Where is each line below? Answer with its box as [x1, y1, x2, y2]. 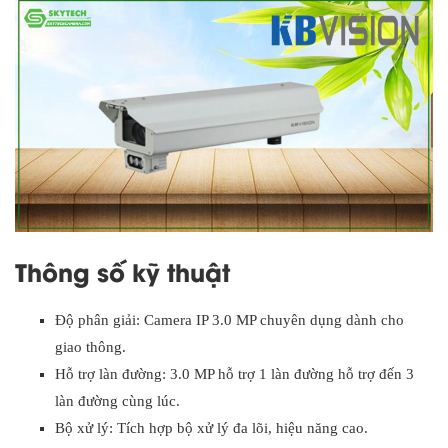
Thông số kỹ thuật [15, 252, 230, 288]
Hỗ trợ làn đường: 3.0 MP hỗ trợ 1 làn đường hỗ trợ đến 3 [55, 365, 414, 382]
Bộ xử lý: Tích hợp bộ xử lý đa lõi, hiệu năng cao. [55, 419, 368, 436]
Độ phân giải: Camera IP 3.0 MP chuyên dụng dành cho [55, 311, 404, 328]
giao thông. [55, 338, 126, 355]
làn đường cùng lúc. [55, 392, 180, 409]
